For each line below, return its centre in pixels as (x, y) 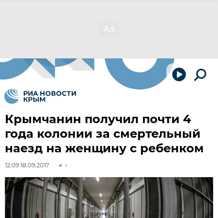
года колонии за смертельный (103, 134)
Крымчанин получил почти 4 (98, 119)
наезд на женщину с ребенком (104, 148)
